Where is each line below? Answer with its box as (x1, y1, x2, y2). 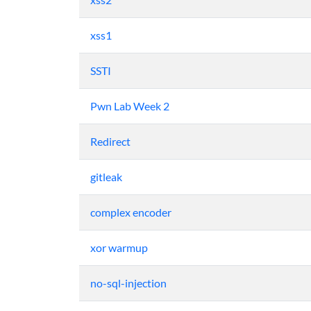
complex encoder (90, 205, 171, 219)
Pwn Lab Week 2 (90, 99, 169, 112)
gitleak (90, 170, 122, 183)
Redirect (90, 135, 131, 148)
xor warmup (90, 241, 148, 254)
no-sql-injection (90, 276, 167, 289)
